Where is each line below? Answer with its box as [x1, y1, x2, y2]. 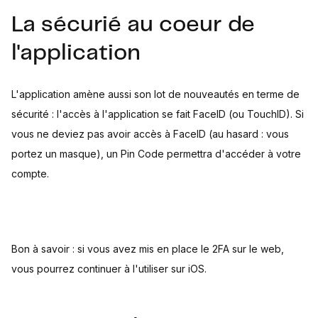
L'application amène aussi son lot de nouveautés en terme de [11, 88, 300, 100]
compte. [11, 168, 49, 180]
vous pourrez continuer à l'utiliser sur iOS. [11, 263, 207, 275]
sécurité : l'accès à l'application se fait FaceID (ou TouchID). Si [11, 108, 304, 120]
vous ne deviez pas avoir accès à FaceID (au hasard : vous [11, 128, 289, 140]
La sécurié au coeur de [11, 14, 255, 35]
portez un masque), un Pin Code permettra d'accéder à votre [11, 148, 301, 160]
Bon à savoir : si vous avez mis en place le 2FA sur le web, [11, 243, 284, 255]
